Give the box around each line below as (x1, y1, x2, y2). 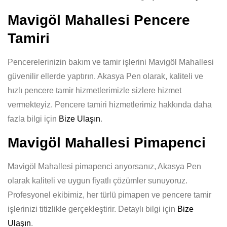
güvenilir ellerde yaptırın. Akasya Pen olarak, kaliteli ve (8, 72, 203, 81)
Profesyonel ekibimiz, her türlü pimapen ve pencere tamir (8, 191, 211, 199)
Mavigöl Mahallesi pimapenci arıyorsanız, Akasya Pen (8, 162, 201, 171)
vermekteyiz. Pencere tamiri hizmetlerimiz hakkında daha (8, 100, 212, 109)
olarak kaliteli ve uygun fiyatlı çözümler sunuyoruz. (8, 176, 187, 185)
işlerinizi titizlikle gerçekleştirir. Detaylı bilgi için (8, 205, 177, 213)
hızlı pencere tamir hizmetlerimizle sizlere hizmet (8, 86, 181, 95)
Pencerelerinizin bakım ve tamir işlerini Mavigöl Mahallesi (8, 58, 214, 66)
